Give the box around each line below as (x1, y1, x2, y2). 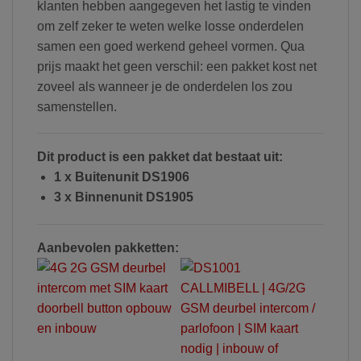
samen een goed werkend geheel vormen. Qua (37, 39, 305, 53)
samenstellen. (37, 99, 117, 114)
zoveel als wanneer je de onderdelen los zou (37, 79, 293, 93)
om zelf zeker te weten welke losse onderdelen (37, 19, 304, 33)
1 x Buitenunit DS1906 (53, 170, 189, 185)
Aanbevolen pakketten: (37, 241, 179, 255)
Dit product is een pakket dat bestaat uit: (37, 150, 283, 164)
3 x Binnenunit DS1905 (53, 190, 193, 205)
